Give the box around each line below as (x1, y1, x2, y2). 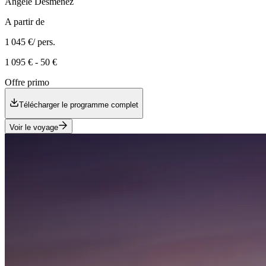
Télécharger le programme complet (19, 100, 138, 109)
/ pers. (33, 37, 55, 47)
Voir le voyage (9, 122, 58, 132)
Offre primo (5, 77, 49, 88)
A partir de (5, 17, 45, 27)
